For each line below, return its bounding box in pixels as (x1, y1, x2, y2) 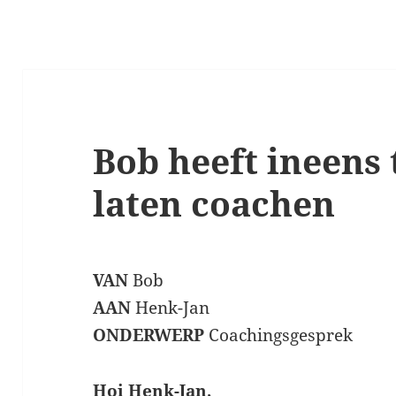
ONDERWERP (93, 324, 205, 347)
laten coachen (93, 179, 336, 227)
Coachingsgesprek (204, 324, 354, 347)
